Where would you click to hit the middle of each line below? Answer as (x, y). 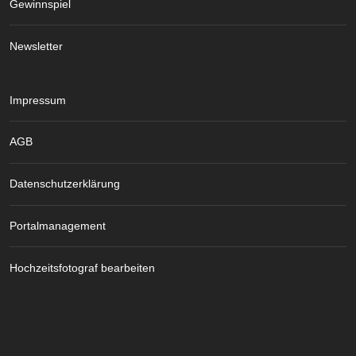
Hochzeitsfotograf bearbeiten (82, 268)
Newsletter (36, 46)
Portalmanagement (58, 226)
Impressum (38, 100)
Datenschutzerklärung (65, 184)
